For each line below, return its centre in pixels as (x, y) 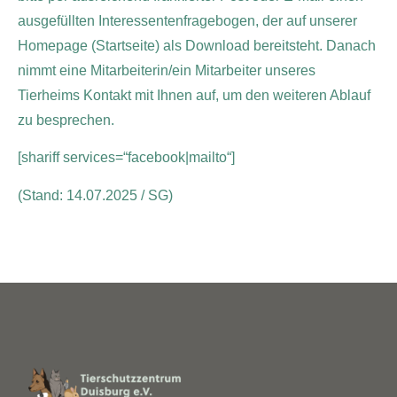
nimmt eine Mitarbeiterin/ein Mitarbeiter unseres (167, 70)
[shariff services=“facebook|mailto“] (126, 158)
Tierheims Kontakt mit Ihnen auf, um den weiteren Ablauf (194, 95)
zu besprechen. (66, 120)
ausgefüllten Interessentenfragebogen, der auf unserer (187, 20)
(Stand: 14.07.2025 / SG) (95, 195)
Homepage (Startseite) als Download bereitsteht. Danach (197, 45)
